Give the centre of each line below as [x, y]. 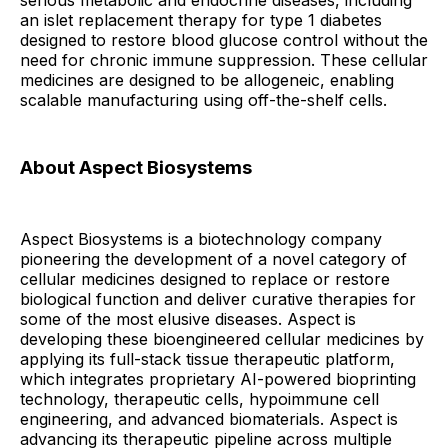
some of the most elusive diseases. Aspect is [188, 318]
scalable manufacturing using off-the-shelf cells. [203, 100]
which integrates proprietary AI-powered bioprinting [218, 378]
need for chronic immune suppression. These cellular [224, 60]
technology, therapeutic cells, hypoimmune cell [199, 398]
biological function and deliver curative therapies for [218, 298]
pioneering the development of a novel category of [213, 258]
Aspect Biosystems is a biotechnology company [201, 238]
